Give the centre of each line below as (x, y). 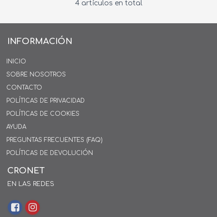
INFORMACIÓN (40, 41)
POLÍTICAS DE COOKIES (43, 114)
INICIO (16, 61)
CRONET (26, 170)
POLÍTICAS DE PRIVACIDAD (46, 101)
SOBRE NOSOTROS (36, 74)
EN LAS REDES (31, 184)
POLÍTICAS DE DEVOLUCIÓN (50, 153)
